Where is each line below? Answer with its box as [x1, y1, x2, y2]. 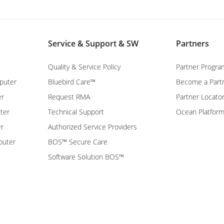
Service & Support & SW [48, 38, 138, 49]
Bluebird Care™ [48, 77, 95, 87]
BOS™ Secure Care [48, 137, 107, 147]
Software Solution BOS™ [48, 152, 124, 162]
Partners [176, 38, 209, 49]
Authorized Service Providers [48, 122, 137, 132]
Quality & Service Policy [48, 62, 120, 72]
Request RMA [48, 92, 90, 102]
